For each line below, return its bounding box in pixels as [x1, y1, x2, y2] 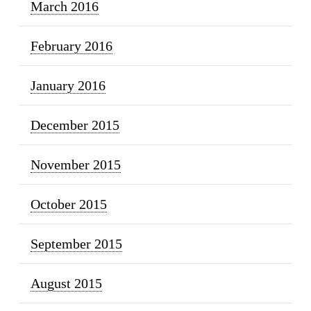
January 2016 [30, 78, 106, 94]
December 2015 [30, 117, 119, 133]
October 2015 [30, 196, 107, 212]
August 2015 [30, 276, 102, 292]
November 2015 [30, 157, 121, 173]
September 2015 [30, 236, 122, 252]
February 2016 [30, 38, 112, 54]
